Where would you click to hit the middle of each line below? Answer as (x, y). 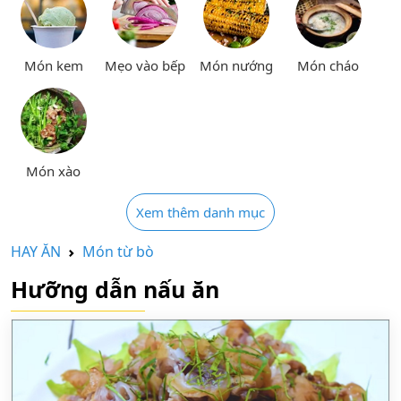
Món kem (53, 65)
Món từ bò (118, 251)
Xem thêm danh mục (200, 212)
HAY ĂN (36, 251)
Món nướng (237, 65)
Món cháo (328, 65)
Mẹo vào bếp (145, 65)
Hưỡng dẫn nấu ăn (115, 289)
